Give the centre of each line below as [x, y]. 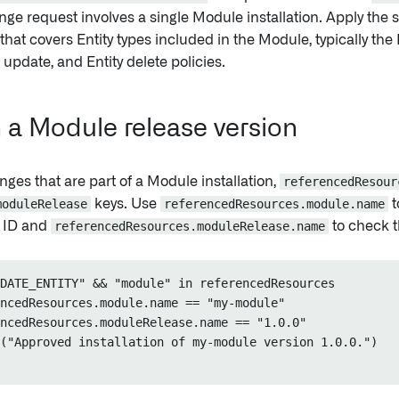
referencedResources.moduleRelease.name [190, 226]
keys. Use [126, 204]
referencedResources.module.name [274, 204]
